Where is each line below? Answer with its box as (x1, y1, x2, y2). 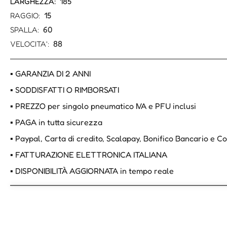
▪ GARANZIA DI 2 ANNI (10, 68, 91, 79)
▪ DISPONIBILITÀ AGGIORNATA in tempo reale (10, 166, 174, 176)
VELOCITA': (10, 39, 50, 49)
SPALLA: (10, 25, 40, 35)
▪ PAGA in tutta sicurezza (10, 117, 102, 128)
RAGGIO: (10, 11, 41, 21)
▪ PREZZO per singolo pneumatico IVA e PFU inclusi (10, 101, 196, 111)
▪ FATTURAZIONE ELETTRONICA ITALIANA (10, 149, 167, 160)
